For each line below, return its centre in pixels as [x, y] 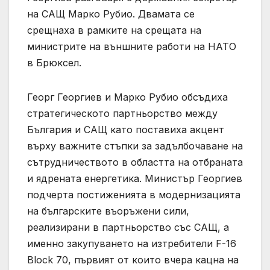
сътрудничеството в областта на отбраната [135, 162]
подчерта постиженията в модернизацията [134, 194]
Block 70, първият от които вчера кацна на [133, 259]
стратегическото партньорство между [122, 113]
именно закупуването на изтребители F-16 [132, 243]
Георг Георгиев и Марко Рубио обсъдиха [127, 97]
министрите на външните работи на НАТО [132, 46]
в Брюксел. [54, 62]
